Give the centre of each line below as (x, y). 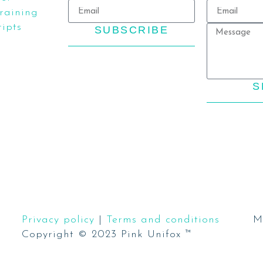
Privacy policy (58, 220)
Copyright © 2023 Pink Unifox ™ (107, 235)
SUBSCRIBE (131, 30)
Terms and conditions (163, 220)
